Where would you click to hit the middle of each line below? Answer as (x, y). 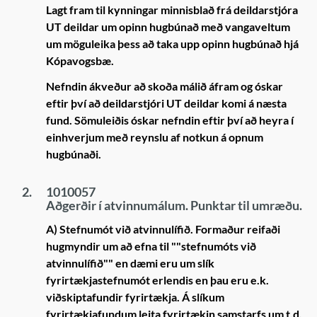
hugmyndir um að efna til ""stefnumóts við (151, 246)
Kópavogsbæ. (80, 60)
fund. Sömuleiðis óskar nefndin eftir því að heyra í (170, 120)
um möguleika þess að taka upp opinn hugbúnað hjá (172, 44)
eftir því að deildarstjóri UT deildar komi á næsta (166, 103)
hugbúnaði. (74, 154)
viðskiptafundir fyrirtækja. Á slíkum (135, 297)
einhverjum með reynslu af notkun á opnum (155, 137)
